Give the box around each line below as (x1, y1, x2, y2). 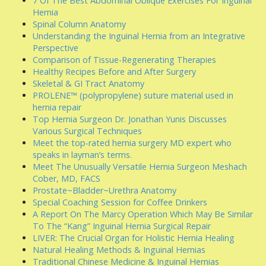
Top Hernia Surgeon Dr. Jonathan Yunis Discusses (33, 113, 227, 125)
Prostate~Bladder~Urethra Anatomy (33, 185, 176, 196)
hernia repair (33, 102, 81, 113)
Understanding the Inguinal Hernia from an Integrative (33, 30, 245, 42)
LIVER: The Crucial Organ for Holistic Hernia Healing (33, 232, 235, 243)
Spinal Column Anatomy (33, 18, 126, 30)
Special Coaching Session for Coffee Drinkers (33, 197, 207, 208)
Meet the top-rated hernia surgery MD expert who (33, 137, 232, 148)
